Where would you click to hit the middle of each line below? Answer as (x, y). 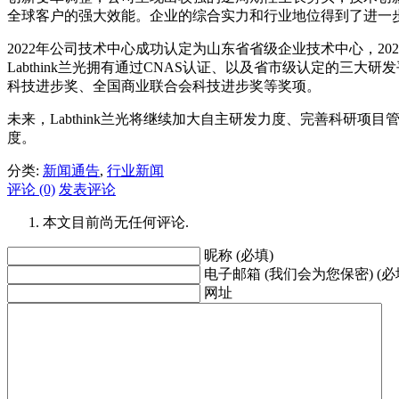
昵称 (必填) (239, 255)
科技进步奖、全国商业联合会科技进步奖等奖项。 (164, 85)
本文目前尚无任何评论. (116, 222)
